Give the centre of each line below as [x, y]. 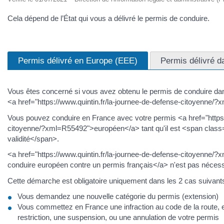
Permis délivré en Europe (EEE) [78, 60]
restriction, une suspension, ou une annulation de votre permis [118, 217]
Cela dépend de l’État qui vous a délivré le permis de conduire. [108, 18]
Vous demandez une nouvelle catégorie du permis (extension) [118, 196]
